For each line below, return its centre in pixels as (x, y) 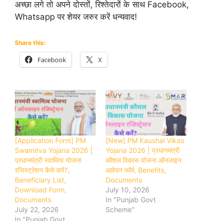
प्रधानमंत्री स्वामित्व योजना (48, 160)
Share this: (30, 42)
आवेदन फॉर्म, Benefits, (136, 170)
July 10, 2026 (128, 190)
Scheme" (120, 210)
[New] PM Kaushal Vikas (145, 141)
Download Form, (41, 190)
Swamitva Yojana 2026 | (54, 150)
